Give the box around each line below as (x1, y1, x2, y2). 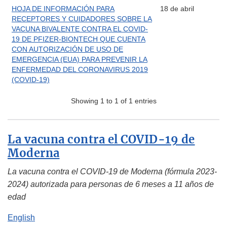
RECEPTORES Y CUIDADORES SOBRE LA (12, 15, 152, 23)
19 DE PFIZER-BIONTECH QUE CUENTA (12, 35, 145, 44)
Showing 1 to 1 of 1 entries (70, 97, 157, 105)
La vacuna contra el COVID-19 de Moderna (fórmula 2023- (8, 167, 217, 176)
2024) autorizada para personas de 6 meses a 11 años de (8, 180, 214, 189)
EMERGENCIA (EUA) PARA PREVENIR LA (12, 55, 147, 64)
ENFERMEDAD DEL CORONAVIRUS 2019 (12, 65, 148, 74)
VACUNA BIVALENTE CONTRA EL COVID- (12, 25, 148, 33)
